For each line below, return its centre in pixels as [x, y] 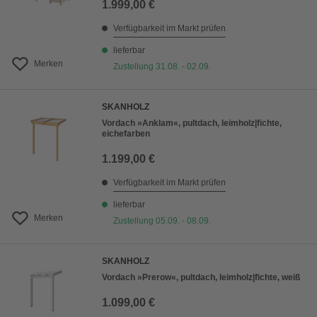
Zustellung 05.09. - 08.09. [162, 221]
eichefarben [126, 134]
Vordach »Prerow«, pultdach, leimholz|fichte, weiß [201, 278]
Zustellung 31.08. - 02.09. [162, 67]
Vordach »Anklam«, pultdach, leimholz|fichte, [192, 123]
